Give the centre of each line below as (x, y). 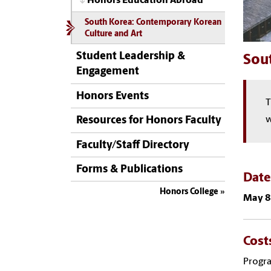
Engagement (108, 72)
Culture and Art (113, 34)
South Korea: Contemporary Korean (153, 23)
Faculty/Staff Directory (133, 145)
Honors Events (113, 96)
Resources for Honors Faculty (149, 121)
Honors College (189, 192)
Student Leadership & (131, 57)
